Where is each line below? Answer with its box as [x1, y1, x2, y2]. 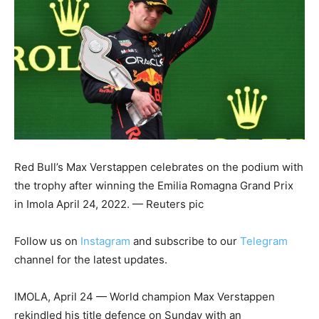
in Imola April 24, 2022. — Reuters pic [14, 197, 204, 211]
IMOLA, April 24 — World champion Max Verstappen [14, 290, 275, 304]
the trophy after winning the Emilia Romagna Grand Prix [14, 179, 293, 193]
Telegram [240, 234, 288, 249]
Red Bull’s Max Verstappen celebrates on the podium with [14, 160, 303, 174]
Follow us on [14, 234, 80, 249]
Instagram [80, 234, 130, 249]
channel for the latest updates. [14, 253, 167, 267]
